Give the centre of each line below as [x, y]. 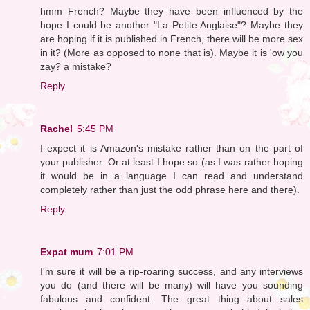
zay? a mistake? [76, 66]
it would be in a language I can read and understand [172, 175]
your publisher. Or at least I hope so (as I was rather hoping [172, 162]
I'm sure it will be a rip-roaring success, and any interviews [172, 271]
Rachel [56, 128]
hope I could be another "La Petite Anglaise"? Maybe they [172, 25]
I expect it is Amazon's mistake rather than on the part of [172, 148]
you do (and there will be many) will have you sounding [172, 285]
